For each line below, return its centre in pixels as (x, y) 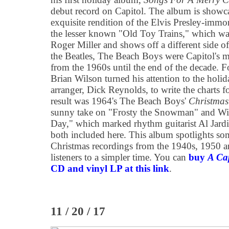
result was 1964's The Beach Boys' (120, 101)
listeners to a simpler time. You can (120, 157)
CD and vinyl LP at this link (110, 168)
